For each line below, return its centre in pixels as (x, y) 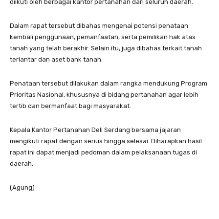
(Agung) (22, 187)
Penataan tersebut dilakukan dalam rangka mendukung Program (109, 83)
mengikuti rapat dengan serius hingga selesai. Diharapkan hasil (106, 141)
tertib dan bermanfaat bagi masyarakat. (70, 106)
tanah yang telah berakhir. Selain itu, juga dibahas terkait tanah (106, 48)
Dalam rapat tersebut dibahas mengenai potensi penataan (99, 25)
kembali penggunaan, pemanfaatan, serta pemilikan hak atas (103, 37)
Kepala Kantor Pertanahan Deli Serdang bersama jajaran (95, 130)
